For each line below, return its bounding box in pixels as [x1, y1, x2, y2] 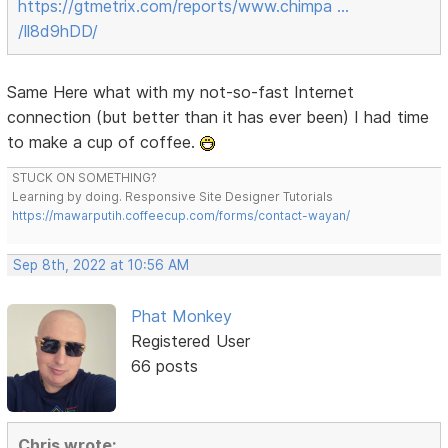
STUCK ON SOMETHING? [12, 169, 158, 185]
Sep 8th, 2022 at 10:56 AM [13, 256, 190, 273]
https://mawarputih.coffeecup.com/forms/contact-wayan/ [12, 207, 351, 223]
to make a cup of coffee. [7, 131, 201, 152]
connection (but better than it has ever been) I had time [7, 106, 430, 127]
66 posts [130, 355, 198, 376]
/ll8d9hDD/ [18, 20, 99, 41]
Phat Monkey [130, 305, 232, 326]
